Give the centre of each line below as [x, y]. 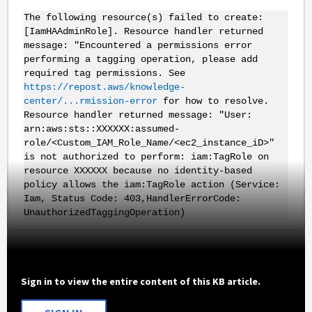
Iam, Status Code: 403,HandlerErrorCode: [132, 198]
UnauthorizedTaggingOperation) [104, 212]
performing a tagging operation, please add [140, 59]
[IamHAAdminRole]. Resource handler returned [143, 31]
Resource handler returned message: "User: [138, 115]
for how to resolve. [213, 101]
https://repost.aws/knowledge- [104, 87]
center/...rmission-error [90, 101]
